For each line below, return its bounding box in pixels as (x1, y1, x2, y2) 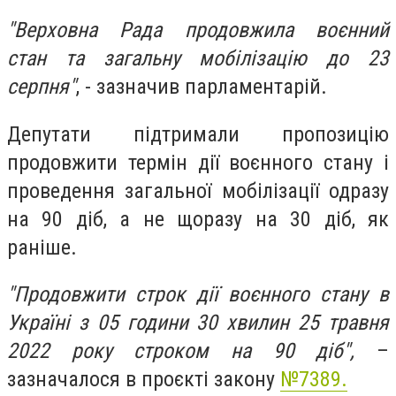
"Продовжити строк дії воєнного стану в (7, 282, 389, 308)
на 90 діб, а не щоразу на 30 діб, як (7, 206, 389, 232)
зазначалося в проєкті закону (7, 367, 280, 392)
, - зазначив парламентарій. (76, 74, 327, 100)
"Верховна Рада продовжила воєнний (7, 18, 389, 43)
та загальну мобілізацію (65, 46, 327, 72)
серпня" (7, 74, 76, 100)
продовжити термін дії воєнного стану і (7, 149, 389, 175)
